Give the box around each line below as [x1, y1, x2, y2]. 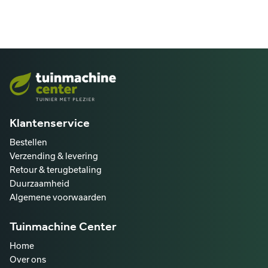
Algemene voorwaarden [10, 193, 106, 202]
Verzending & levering [10, 151, 98, 161]
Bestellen [10, 138, 47, 147]
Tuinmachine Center [10, 219, 117, 233]
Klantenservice [10, 115, 90, 130]
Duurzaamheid [10, 179, 69, 188]
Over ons [10, 255, 46, 264]
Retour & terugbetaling [10, 165, 102, 175]
